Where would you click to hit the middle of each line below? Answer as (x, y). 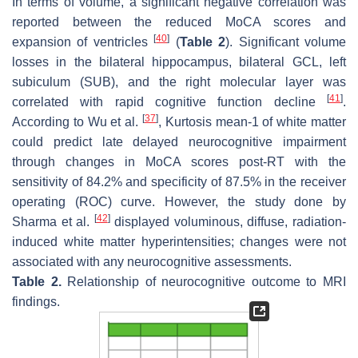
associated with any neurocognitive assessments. (152, 262)
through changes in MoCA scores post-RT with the (179, 162)
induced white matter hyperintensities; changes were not (179, 242)
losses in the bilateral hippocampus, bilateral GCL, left (179, 62)
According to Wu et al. (77, 122)
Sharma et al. (53, 222)
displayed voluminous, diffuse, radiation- (228, 222)
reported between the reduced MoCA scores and (179, 22)
